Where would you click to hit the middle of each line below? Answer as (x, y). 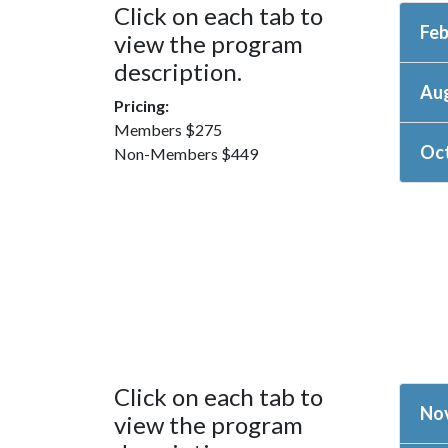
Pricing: (141, 106)
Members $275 (168, 130)
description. (178, 72)
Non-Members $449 (186, 154)
